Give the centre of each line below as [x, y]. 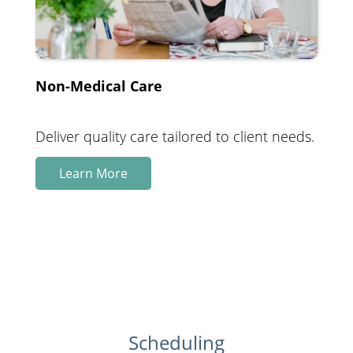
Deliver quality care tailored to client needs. [175, 136]
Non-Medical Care [99, 85]
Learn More [93, 173]
